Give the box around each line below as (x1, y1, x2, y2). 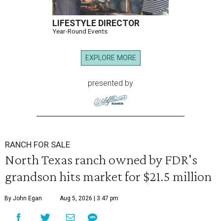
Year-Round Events (52, 27, 108, 36)
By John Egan (4, 195, 42, 202)
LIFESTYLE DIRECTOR (52, 18, 140, 29)
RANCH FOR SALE (5, 140, 70, 150)
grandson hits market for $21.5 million (5, 168, 212, 184)
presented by (88, 78, 133, 88)
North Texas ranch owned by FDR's (5, 151, 197, 168)
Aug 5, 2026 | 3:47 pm (60, 195, 118, 202)
